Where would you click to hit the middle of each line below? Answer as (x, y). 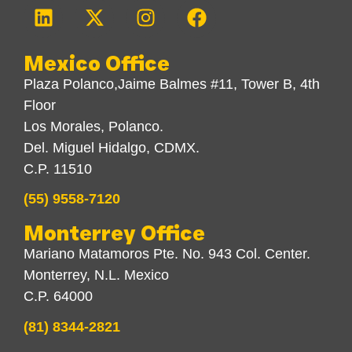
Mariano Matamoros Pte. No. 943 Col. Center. (167, 254)
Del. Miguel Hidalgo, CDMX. (112, 147)
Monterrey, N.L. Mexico (96, 275)
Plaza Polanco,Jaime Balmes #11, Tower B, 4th (172, 84)
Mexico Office (97, 63)
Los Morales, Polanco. (93, 126)
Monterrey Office (114, 234)
